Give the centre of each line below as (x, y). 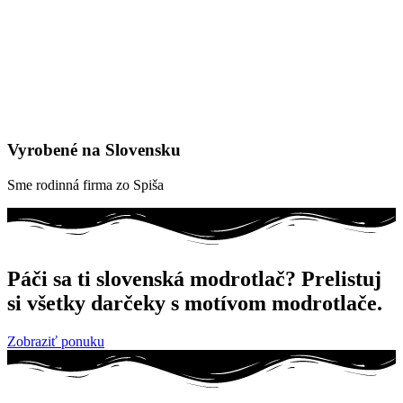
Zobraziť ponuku (56, 342)
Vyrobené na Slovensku (94, 150)
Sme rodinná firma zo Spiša (85, 184)
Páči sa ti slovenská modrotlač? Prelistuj (194, 279)
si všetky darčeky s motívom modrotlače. (195, 304)
